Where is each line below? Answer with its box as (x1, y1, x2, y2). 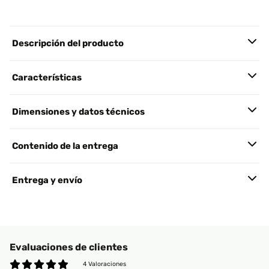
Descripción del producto (12, 38, 124, 49)
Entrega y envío (12, 175, 82, 186)
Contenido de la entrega (12, 141, 118, 151)
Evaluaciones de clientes (10, 241, 128, 253)
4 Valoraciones (83, 260, 126, 268)
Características (12, 72, 82, 83)
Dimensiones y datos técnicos (12, 106, 145, 117)
